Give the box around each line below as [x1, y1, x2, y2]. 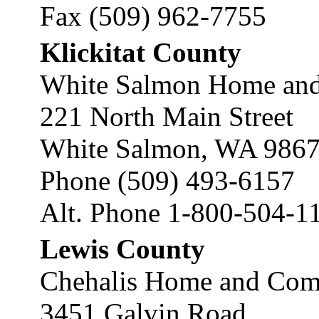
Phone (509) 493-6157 [40, 165, 295, 196]
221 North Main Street [40, 101, 293, 132]
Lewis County [40, 234, 205, 264]
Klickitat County [40, 37, 241, 68]
